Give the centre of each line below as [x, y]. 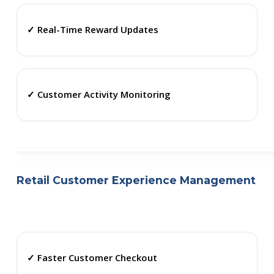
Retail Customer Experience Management [136, 180]
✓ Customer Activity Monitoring [98, 94]
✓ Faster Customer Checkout [92, 258]
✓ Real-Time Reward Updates [92, 30]
